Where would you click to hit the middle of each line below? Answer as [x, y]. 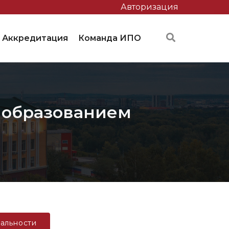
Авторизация [150, 7]
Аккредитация [35, 38]
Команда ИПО [110, 38]
